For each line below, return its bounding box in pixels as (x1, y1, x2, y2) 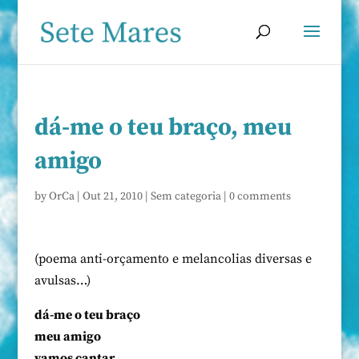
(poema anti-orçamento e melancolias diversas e (34, 251, 312, 267)
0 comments (228, 189, 291, 204)
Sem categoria (150, 189, 221, 204)
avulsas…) (34, 272, 91, 288)
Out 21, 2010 (82, 189, 143, 204)
